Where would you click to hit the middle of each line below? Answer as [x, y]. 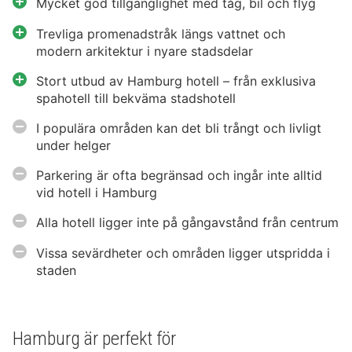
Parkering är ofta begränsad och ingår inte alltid [179, 176]
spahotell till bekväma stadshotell [136, 99]
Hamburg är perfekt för [94, 339]
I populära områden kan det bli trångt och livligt [179, 128]
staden [56, 271]
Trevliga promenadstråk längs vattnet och [161, 34]
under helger [73, 146]
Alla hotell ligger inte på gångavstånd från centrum [187, 223]
